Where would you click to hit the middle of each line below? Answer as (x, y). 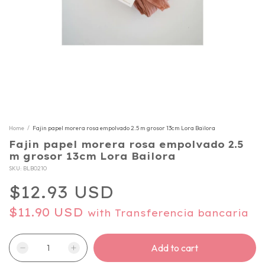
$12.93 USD (61, 192)
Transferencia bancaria (182, 213)
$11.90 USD (48, 212)
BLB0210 (35, 168)
